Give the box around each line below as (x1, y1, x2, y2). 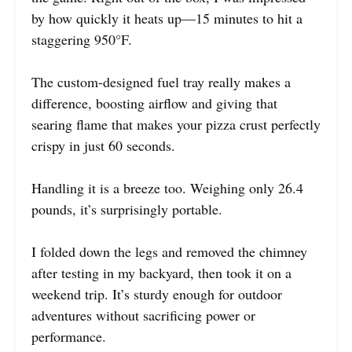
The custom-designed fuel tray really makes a (31, 71, 291, 91)
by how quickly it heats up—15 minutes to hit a (31, 8, 302, 27)
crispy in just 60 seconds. (31, 135, 175, 155)
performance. (31, 326, 106, 346)
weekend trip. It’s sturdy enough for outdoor (31, 284, 282, 303)
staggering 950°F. (31, 29, 132, 49)
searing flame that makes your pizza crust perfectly (31, 114, 321, 134)
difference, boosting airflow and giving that (31, 93, 277, 112)
